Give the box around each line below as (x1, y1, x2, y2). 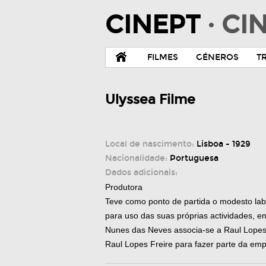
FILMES (147, 52, 178, 62)
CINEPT (105, 10, 207, 40)
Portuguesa (170, 153, 218, 163)
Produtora (105, 182, 142, 192)
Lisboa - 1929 (197, 139, 251, 149)
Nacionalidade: (105, 153, 170, 163)
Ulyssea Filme (105, 91, 195, 107)
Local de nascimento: (105, 139, 197, 149)
